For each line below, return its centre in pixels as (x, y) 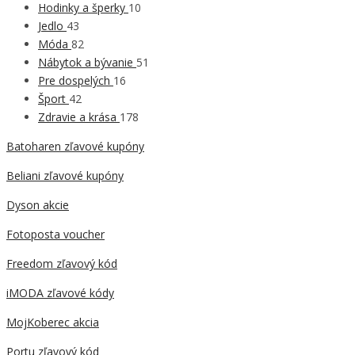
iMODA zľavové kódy (60, 293)
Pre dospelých (76, 81)
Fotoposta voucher (55, 235)
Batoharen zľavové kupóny (75, 147)
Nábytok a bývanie (87, 63)
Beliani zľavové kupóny (65, 176)
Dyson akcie (38, 205)
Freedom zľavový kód (62, 264)
